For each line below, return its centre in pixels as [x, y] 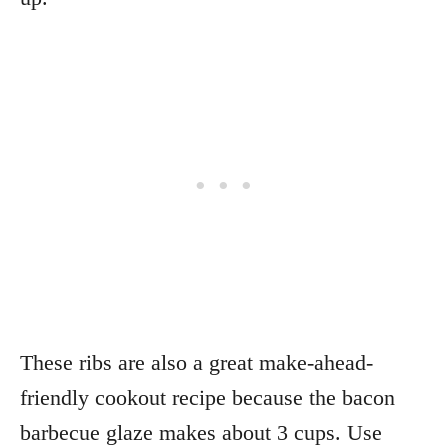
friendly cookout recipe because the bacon [207, 397]
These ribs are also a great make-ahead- [196, 362]
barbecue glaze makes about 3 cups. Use [201, 432]
